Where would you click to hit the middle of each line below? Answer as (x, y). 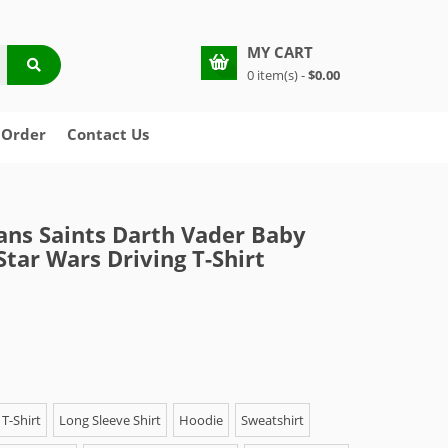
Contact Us (108, 134)
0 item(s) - (277, 75)
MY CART (280, 52)
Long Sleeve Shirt (110, 420)
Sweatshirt (272, 420)
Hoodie (201, 420)
